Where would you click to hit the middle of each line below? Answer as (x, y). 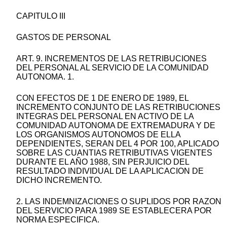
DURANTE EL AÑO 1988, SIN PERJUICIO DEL (103, 162)
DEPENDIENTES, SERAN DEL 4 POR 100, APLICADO (118, 144)
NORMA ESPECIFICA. (58, 220)
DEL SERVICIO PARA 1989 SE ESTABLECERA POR (114, 211)
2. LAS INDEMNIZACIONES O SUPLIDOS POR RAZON (119, 202)
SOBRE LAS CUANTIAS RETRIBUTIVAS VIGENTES (114, 153)
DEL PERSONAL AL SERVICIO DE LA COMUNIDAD (112, 68)
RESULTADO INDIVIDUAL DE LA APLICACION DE (110, 171)
